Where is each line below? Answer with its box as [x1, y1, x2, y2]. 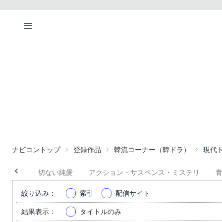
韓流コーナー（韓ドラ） [114, 146, 190, 154]
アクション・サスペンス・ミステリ [89, 168, 200, 176]
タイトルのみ [80, 208, 121, 216]
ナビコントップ [12, 146, 60, 154]
